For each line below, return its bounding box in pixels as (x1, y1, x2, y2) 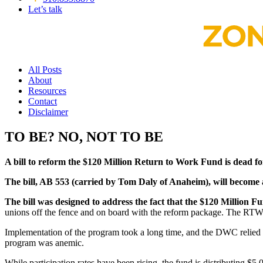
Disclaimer (28, 107, 68, 117)
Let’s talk (28, 4, 62, 15)
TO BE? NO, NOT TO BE (5, 129, 163, 145)
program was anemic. (5, 238, 84, 248)
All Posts (28, 65, 62, 75)
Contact (28, 96, 57, 107)
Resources (28, 86, 66, 96)
